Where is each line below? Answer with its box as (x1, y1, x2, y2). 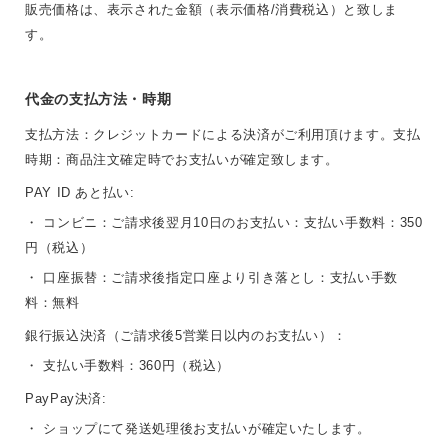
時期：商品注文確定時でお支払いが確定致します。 (25, 152, 339, 168)
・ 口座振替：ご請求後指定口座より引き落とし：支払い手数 (25, 270, 398, 286)
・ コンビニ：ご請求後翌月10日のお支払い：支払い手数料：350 (25, 215, 423, 231)
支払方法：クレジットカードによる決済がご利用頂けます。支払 (25, 127, 421, 143)
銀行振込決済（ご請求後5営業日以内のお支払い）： (25, 328, 347, 344)
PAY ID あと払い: (25, 185, 135, 201)
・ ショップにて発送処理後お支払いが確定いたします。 (25, 421, 371, 437)
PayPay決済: (25, 391, 107, 407)
